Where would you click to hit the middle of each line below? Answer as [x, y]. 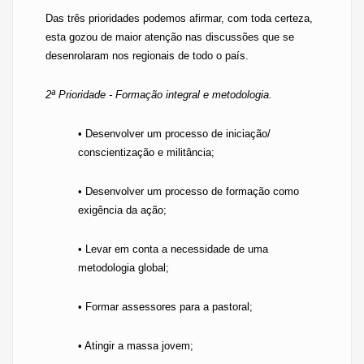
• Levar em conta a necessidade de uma [173, 249]
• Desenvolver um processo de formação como [188, 191]
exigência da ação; [122, 210]
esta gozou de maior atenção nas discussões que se [170, 37]
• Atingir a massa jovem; [136, 346]
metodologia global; [123, 268]
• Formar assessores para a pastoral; [165, 307]
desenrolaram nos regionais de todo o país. [147, 56]
